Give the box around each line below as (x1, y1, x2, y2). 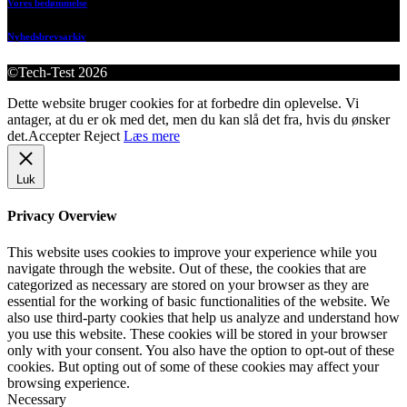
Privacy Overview (7, 208, 117, 224)
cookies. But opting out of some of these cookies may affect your (7, 358, 379, 374)
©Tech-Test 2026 (7, 65, 107, 81)
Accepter (28, 128, 80, 144)
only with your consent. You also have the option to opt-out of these (7, 342, 394, 358)
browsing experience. (7, 374, 130, 391)
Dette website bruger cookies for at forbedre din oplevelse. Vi (7, 95, 359, 112)
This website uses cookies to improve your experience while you (7, 243, 377, 260)
